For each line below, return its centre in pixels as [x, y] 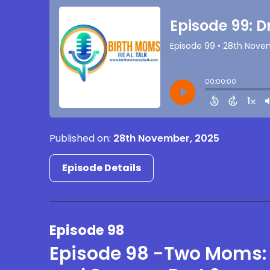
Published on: [82, 139]
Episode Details [102, 168]
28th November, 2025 [167, 139]
